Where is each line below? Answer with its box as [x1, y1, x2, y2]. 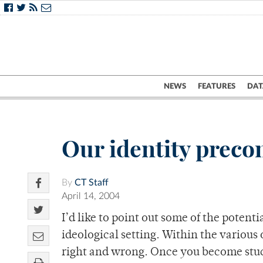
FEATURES [198, 82, 235, 90]
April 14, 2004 [62, 191, 120, 201]
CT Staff [75, 178, 109, 188]
